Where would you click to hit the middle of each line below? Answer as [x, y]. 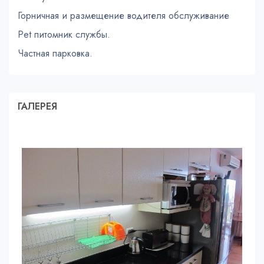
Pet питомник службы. [64, 35]
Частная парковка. [55, 54]
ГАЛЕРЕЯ [37, 107]
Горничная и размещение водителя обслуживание [123, 16]
